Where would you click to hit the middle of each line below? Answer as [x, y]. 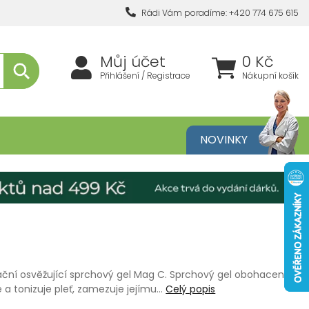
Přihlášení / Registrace [145, 76]
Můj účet [133, 62]
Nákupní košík [270, 76]
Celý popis [191, 289]
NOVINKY [224, 139]
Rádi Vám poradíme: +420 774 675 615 [219, 13]
